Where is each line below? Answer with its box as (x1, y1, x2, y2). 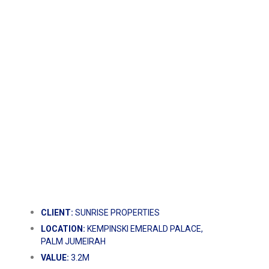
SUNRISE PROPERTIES (73, 207, 160, 217)
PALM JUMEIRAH (41, 236, 106, 246)
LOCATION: (41, 223, 85, 234)
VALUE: (41, 252, 69, 262)
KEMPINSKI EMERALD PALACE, (85, 223, 203, 234)
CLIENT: (41, 207, 73, 217)
